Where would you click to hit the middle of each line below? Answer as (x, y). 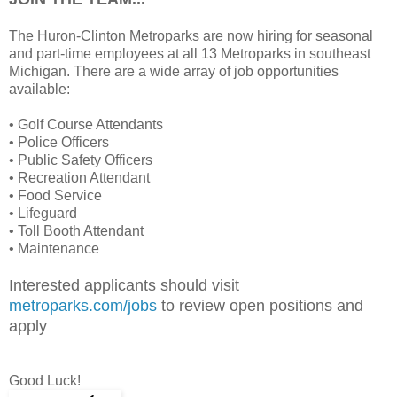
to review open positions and (260, 305)
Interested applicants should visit (124, 285)
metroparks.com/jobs (83, 305)
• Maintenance (54, 248)
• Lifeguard (43, 213)
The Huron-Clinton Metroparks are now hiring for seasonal (191, 35)
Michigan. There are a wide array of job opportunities (174, 71)
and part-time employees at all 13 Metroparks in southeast (190, 53)
